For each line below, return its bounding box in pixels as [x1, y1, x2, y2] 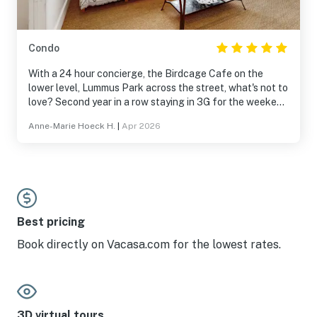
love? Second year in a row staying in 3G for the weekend [28, 96, 288, 108]
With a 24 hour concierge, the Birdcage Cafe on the [28, 68, 263, 79]
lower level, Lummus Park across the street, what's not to [28, 82, 288, 93]
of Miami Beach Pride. [28, 110, 127, 122]
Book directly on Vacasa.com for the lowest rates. [17, 238, 281, 251]
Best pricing [17, 215, 85, 229]
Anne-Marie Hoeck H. [28, 121, 115, 131]
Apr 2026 [122, 121, 161, 131]
